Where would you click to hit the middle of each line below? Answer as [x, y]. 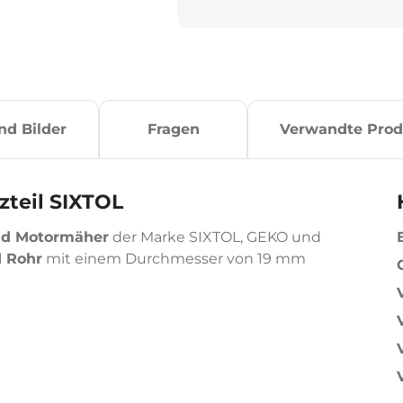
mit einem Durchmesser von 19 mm [174, 259]
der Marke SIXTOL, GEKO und [215, 237]
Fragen [173, 129]
